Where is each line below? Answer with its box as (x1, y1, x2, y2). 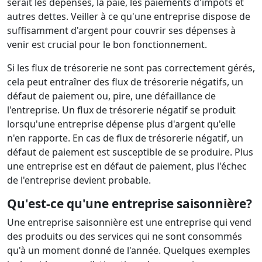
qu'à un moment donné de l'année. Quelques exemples (7, 244, 250, 257)
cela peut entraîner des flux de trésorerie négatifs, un (7, 75, 243, 88)
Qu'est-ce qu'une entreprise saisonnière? (7, 195, 252, 212)
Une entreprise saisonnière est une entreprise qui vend (7, 216, 251, 229)
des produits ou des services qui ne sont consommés (7, 230, 242, 243)
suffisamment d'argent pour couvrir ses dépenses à (7, 24, 236, 37)
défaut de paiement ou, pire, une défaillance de (7, 89, 216, 102)
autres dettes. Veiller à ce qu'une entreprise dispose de (7, 10, 250, 23)
